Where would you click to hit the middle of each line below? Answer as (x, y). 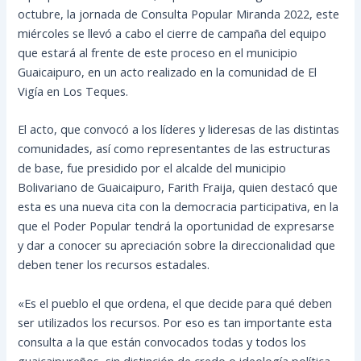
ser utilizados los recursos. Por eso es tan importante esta (175, 322)
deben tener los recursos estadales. (114, 265)
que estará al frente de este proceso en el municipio (158, 52)
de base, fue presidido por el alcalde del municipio (152, 168)
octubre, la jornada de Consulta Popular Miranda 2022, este (179, 13)
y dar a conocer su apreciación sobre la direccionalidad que (177, 245)
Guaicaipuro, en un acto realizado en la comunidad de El (168, 71)
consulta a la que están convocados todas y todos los (162, 341)
